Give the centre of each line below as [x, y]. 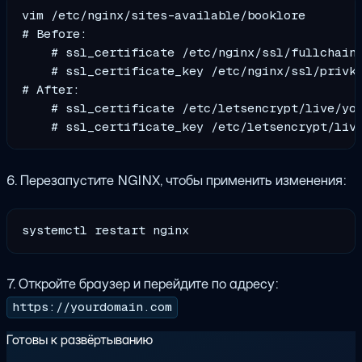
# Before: [55, 34]
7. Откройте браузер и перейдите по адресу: [143, 284]
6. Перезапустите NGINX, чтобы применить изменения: [177, 180]
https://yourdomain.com [93, 307]
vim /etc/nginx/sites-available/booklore [164, 15]
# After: [51, 89]
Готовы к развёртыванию [80, 340]
